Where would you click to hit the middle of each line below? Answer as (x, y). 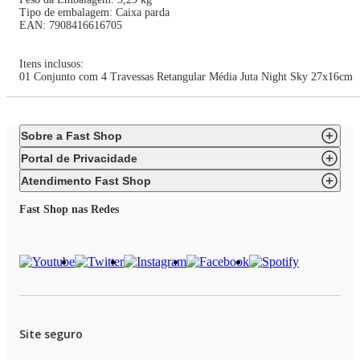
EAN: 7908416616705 (71, 25)
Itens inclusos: (53, 64)
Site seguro (51, 334)
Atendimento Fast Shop (86, 181)
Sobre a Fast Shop (72, 136)
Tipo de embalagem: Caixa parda (94, 12)
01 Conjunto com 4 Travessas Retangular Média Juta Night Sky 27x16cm (186, 77)
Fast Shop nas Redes (69, 209)
